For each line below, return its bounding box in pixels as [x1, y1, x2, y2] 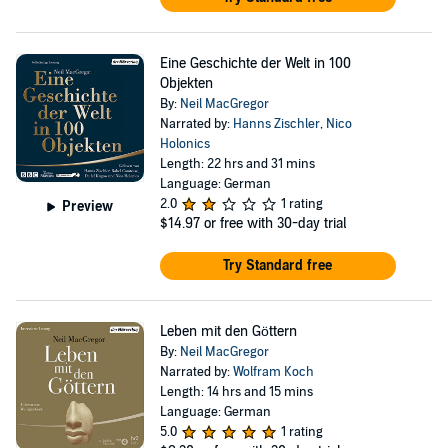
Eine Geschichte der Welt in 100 [159, 55, 351, 72]
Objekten [159, 75, 213, 92]
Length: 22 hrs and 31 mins [159, 156, 315, 172]
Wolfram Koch [232, 364, 314, 380]
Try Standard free [223, 257, 333, 274]
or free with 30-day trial [203, 215, 346, 232]
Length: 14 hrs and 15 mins [159, 384, 313, 400]
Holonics [159, 136, 210, 152]
